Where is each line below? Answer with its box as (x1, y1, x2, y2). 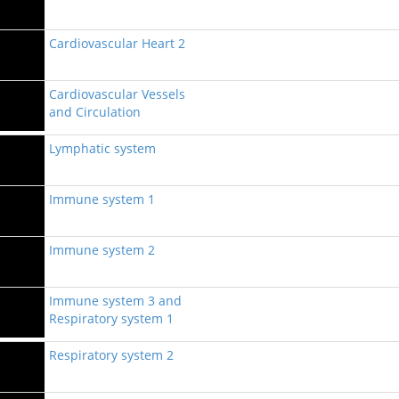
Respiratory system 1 (49, 310, 174, 327)
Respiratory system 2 (49, 346, 174, 363)
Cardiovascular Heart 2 (49, 35, 185, 52)
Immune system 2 (49, 241, 155, 258)
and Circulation (49, 103, 141, 120)
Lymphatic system (49, 140, 156, 157)
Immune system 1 (49, 191, 155, 208)
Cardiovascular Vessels (49, 85, 185, 102)
